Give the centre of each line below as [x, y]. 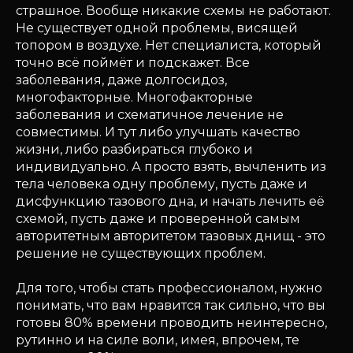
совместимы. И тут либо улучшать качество [158, 132]
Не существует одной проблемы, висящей [157, 28]
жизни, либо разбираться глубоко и [134, 149]
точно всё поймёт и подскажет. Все [133, 63]
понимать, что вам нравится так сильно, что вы [171, 305]
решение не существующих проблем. [141, 253]
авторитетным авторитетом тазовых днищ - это [171, 236]
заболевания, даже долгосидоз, [121, 80]
